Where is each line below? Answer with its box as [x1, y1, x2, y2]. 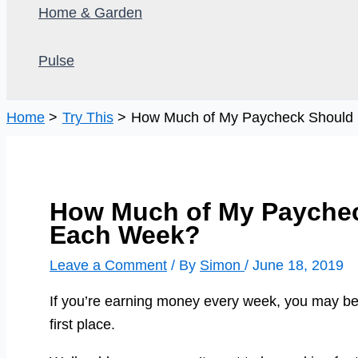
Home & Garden [38, 5, 142, 21]
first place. [50, 316, 115, 332]
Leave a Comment [50, 257, 167, 273]
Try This [62, 109, 113, 125]
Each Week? [50, 220, 201, 249]
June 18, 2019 [253, 257, 344, 273]
